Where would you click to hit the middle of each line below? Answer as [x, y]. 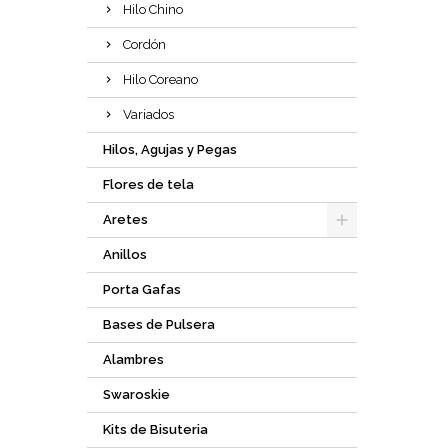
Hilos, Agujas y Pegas [170, 149]
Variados [148, 114]
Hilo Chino [153, 9]
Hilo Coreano [160, 79]
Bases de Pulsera [159, 324]
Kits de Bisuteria [155, 429]
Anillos [125, 254]
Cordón [144, 44]
